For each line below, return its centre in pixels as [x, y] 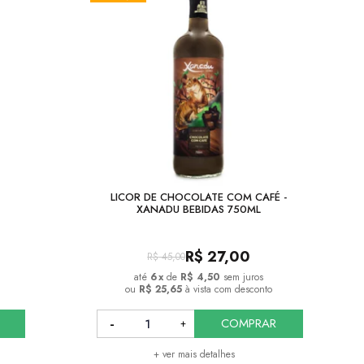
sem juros [244, 277]
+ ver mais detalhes [194, 355]
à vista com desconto [229, 290]
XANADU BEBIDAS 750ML [199, 210]
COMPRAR [248, 324]
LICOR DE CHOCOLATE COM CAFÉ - [199, 197]
